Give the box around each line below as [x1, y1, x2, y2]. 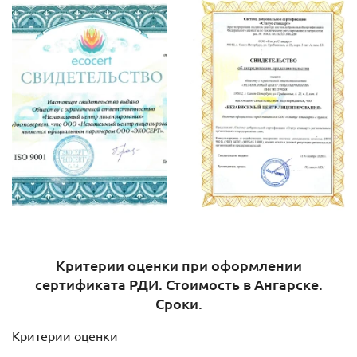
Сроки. [155, 294, 202, 313]
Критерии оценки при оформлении [55, 256, 302, 275]
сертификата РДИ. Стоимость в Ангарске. [34, 275, 323, 294]
